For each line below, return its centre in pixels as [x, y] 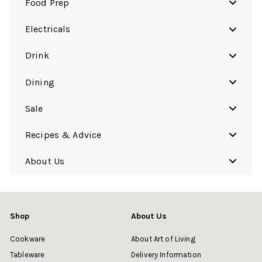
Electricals [48, 29]
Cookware [28, 239]
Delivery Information [166, 255]
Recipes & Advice [63, 135]
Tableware [27, 255]
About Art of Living [163, 239]
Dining [40, 82]
